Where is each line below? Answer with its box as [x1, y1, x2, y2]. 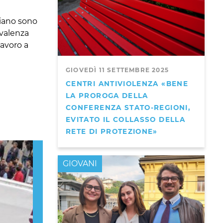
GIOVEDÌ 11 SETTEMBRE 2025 [66, 66, 169, 74]
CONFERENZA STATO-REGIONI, [66, 104, 191, 112]
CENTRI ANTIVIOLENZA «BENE [66, 80, 188, 88]
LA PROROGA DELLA [66, 92, 148, 100]
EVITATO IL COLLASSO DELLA [66, 115, 185, 124]
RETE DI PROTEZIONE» [66, 127, 158, 136]
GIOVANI [63, 159, 97, 169]
